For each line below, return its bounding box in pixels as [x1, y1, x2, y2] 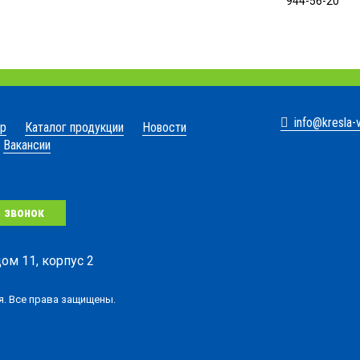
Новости [141, 119, 186, 135]
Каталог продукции [24, 119, 124, 135]
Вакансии [2, 137, 51, 153]
